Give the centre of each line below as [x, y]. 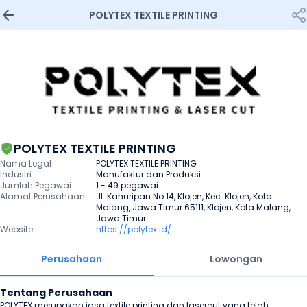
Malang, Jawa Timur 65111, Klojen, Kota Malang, [193, 207]
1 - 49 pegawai [127, 185]
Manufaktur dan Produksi [148, 174]
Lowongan [236, 259]
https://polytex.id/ [134, 229]
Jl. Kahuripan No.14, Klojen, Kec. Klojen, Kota [184, 196]
